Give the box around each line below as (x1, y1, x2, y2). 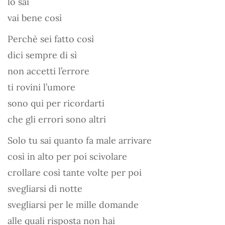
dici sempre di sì (8, 49, 77, 61)
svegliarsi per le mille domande (8, 198, 139, 210)
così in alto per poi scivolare (8, 150, 127, 162)
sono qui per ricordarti (8, 97, 104, 109)
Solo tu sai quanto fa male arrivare (8, 134, 152, 146)
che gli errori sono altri (8, 113, 106, 125)
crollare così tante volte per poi (8, 166, 142, 178)
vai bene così (8, 12, 62, 24)
